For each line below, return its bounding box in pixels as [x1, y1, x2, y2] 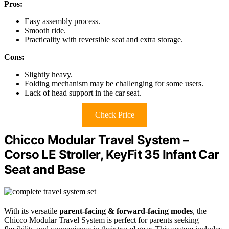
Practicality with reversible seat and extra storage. [25, 35, 183, 44]
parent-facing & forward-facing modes [59, 207, 193, 216]
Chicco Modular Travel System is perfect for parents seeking [4, 216, 199, 225]
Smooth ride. [25, 26, 66, 35]
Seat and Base [4, 162, 85, 177]
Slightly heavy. [25, 70, 73, 79]
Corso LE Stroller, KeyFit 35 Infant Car [4, 147, 219, 163]
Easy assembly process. [25, 17, 100, 26]
